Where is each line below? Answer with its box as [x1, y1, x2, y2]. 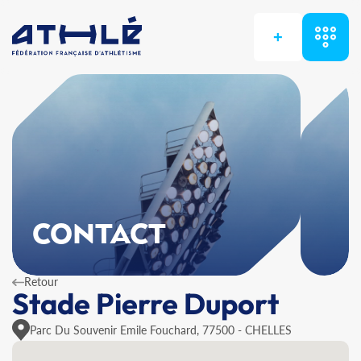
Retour [24, 275, 58, 288]
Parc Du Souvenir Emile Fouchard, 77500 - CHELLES [30, 322, 292, 337]
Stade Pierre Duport [12, 285, 279, 322]
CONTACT [32, 219, 167, 251]
